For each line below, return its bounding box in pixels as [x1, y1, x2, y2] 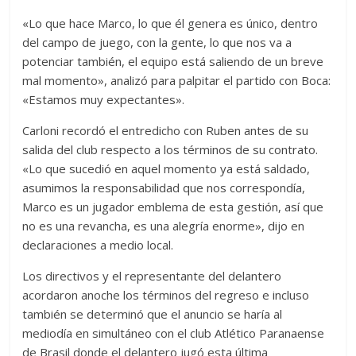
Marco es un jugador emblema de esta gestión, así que [22, 199, 324, 215]
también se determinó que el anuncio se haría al [22, 306, 283, 323]
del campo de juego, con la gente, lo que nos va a [22, 34, 292, 51]
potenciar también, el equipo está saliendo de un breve [22, 53, 324, 70]
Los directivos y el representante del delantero [22, 268, 282, 284]
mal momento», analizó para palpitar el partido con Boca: [22, 72, 331, 89]
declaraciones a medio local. [22, 237, 174, 253]
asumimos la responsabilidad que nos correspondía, [22, 180, 306, 196]
